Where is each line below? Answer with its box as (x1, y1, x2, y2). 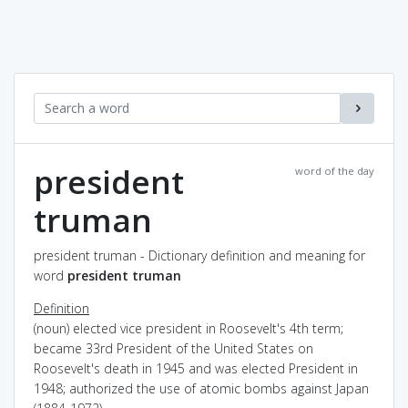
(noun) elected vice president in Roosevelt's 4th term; (34, 319, 343, 337)
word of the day (295, 163, 374, 178)
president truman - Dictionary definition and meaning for (34, 246, 365, 264)
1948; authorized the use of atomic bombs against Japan (34, 379, 369, 397)
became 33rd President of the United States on (34, 339, 313, 357)
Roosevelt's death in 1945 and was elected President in (34, 359, 358, 377)
